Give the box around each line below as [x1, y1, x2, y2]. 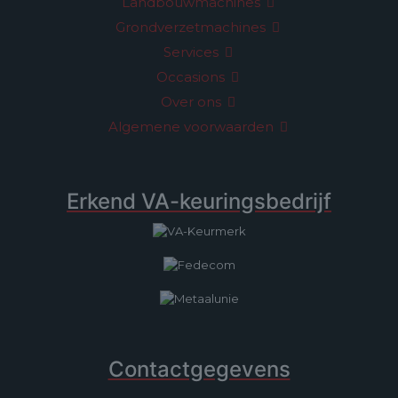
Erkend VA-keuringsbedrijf [67, 188, 331, 214]
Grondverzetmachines [115, 19, 269, 36]
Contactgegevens [107, 356, 291, 382]
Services [163, 44, 222, 60]
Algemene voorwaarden [107, 118, 277, 135]
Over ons [160, 93, 225, 110]
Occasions [156, 68, 228, 85]
